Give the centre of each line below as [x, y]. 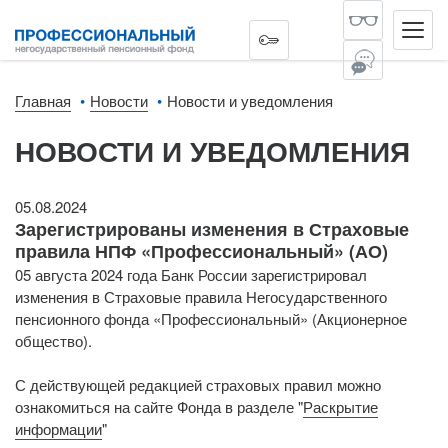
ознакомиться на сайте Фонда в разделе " [159, 406]
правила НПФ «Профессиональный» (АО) [201, 251]
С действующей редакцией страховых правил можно [198, 384]
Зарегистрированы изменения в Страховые [212, 229]
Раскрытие [340, 406]
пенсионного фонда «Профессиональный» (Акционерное [211, 318]
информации [58, 428]
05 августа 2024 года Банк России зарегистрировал [191, 274]
